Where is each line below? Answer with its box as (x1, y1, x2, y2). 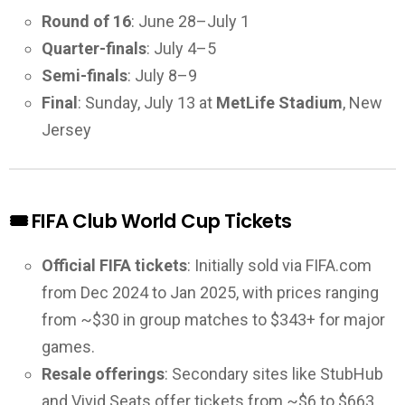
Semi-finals (42, 65, 127, 85)
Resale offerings (42, 364, 165, 384)
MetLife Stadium (216, 92, 343, 112)
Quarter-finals (42, 38, 146, 58)
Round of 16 (42, 11, 131, 31)
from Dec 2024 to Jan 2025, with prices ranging (42, 283, 379, 303)
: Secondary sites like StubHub (165, 364, 383, 384)
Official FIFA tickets (42, 256, 187, 276)
